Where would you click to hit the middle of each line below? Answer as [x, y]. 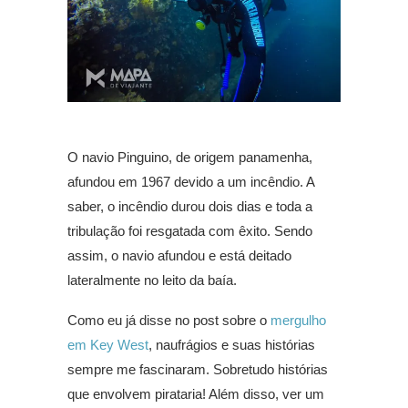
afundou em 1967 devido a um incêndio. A [191, 181]
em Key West [108, 344]
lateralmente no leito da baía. [152, 280]
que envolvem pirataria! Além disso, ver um [196, 393]
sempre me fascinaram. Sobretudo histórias [198, 369]
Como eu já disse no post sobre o [169, 320]
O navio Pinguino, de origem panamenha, [190, 157]
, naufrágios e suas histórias [232, 344]
